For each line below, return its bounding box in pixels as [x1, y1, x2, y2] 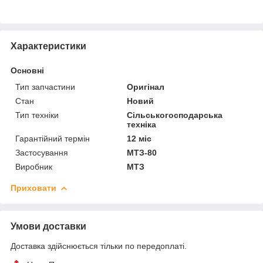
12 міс [127, 133, 152, 143]
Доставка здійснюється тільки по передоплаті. [11, 241, 187, 251]
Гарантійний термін [15, 133, 90, 143]
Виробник [15, 161, 52, 171]
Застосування [15, 147, 68, 157]
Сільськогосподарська [127, 110, 223, 120]
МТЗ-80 [127, 147, 157, 157]
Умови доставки [11, 221, 86, 231]
